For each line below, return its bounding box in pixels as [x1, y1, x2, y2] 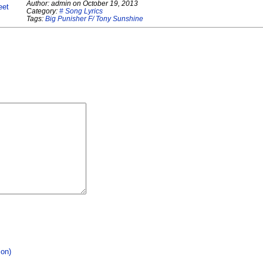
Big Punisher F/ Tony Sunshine [45, 15, 143, 23]
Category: [26, 7, 59, 15]
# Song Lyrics [59, 7, 103, 15]
